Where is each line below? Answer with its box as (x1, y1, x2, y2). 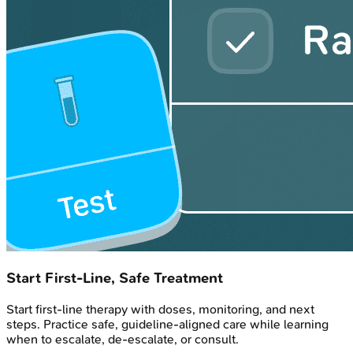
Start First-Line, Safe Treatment (6, 269, 223, 288)
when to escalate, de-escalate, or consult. (6, 331, 239, 347)
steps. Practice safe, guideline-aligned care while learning (6, 316, 329, 332)
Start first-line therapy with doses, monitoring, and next (6, 301, 314, 317)
